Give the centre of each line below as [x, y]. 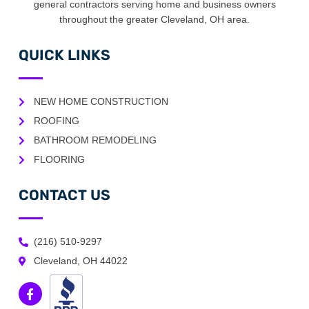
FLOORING [60, 160]
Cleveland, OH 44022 [81, 261]
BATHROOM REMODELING [96, 140]
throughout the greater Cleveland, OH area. [154, 20]
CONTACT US [64, 195]
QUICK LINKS [64, 55]
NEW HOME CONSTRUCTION [101, 102]
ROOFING [57, 121]
